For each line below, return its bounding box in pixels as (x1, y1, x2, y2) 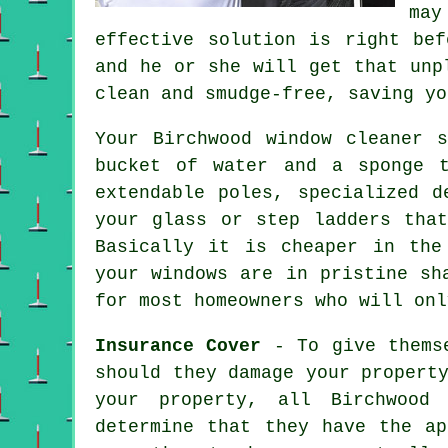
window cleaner (266, 128, 424, 149)
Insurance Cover (95, 335, 262, 356)
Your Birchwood (95, 128, 267, 149)
